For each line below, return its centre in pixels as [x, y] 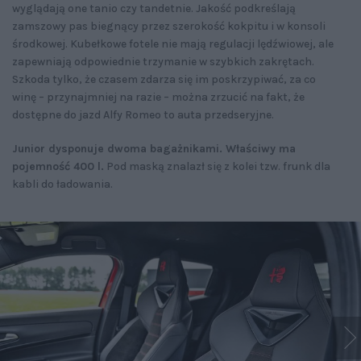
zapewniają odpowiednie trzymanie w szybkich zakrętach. [163, 62]
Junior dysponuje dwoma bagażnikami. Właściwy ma [154, 149]
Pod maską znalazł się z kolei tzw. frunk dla [217, 167]
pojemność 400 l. [58, 167]
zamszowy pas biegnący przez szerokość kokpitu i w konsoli [169, 27]
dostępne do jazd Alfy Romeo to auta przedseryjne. [144, 115]
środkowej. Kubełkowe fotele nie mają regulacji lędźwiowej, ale [173, 44]
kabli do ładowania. [62, 185]
